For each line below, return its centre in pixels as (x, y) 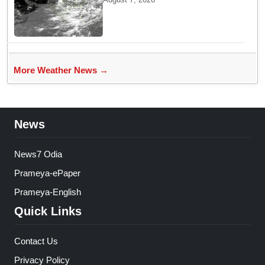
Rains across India (142, 9)
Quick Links (48, 211)
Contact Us (36, 241)
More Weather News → (61, 70)
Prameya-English (48, 192)
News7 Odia (38, 154)
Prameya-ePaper (47, 173)
